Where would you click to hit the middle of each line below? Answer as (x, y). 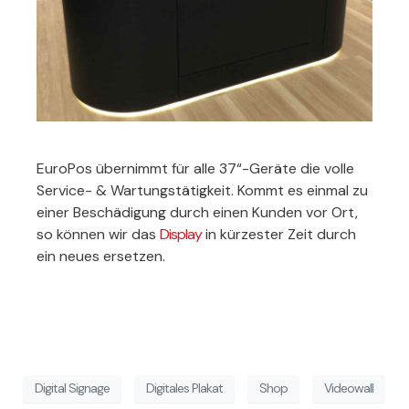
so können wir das (98, 235)
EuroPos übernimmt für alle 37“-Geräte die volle (195, 169)
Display (181, 235)
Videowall (349, 388)
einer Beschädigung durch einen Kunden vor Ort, (197, 213)
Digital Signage (72, 388)
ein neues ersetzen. (101, 257)
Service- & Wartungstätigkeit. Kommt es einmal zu (202, 191)
